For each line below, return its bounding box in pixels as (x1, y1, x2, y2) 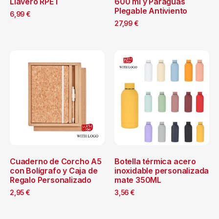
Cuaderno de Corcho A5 (10, 156, 102, 166)
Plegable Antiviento (114, 5, 188, 16)
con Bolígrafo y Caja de (10, 165, 98, 175)
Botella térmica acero (114, 156, 196, 166)
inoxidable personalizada (114, 165, 209, 175)
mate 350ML (114, 175, 162, 185)
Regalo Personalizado (10, 175, 92, 185)
